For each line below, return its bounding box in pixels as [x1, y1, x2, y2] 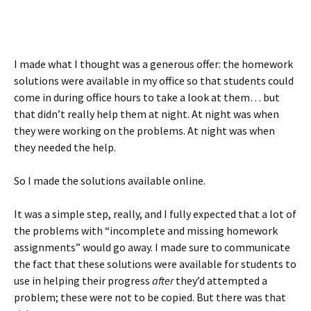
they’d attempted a [174, 274, 267, 288]
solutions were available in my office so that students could [14, 74, 294, 88]
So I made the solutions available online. [14, 174, 205, 188]
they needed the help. [14, 140, 116, 155]
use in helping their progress [14, 274, 152, 288]
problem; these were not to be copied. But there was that [14, 290, 286, 305]
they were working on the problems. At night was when [14, 124, 275, 138]
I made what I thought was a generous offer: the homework [14, 57, 293, 72]
